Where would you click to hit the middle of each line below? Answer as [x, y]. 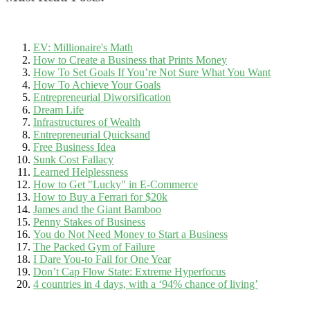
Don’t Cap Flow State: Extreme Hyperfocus [129, 271]
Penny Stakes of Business [89, 221]
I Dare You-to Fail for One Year [102, 259]
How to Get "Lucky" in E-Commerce [116, 184]
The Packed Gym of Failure [94, 246]
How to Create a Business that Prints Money [130, 60]
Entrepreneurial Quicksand [92, 134]
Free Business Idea [74, 147]
